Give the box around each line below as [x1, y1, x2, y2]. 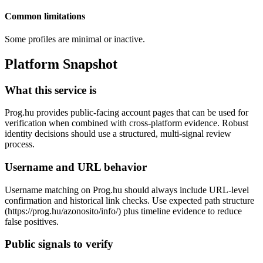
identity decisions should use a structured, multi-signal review [5, 129, 231, 139]
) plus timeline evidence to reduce [118, 205, 242, 216]
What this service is [5, 83, 96, 96]
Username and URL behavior [5, 161, 147, 174]
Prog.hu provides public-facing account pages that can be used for [5, 107, 248, 118]
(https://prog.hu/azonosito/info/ [5, 205, 118, 216]
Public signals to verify [5, 238, 113, 251]
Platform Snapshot [5, 56, 117, 72]
